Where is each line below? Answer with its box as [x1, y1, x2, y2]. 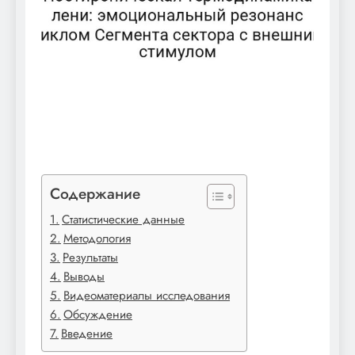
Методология [63, 229, 132, 247]
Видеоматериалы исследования [63, 286, 231, 304]
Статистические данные [62, 210, 185, 228]
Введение [61, 324, 113, 342]
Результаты [63, 248, 119, 266]
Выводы [63, 267, 105, 285]
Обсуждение [63, 305, 133, 323]
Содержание [50, 181, 140, 204]
